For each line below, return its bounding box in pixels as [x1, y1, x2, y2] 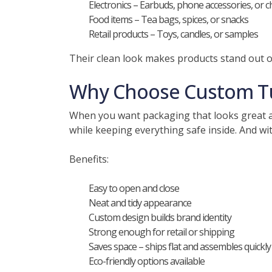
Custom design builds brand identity [89, 211, 231, 224]
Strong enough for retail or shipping [89, 225, 234, 239]
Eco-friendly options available [89, 254, 205, 268]
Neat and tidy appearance [89, 196, 191, 209]
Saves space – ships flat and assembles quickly [89, 240, 271, 253]
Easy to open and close [89, 182, 179, 195]
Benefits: [69, 152, 109, 166]
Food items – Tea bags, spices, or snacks [89, 13, 248, 26]
